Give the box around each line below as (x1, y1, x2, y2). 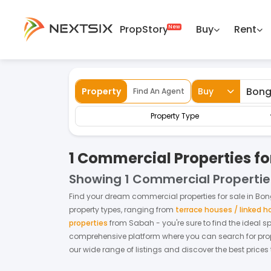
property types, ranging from (69, 204, 174, 215)
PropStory (119, 22, 168, 36)
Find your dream (69, 191, 132, 201)
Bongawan (219, 44, 261, 54)
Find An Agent (133, 86, 184, 96)
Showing (69, 171, 122, 188)
